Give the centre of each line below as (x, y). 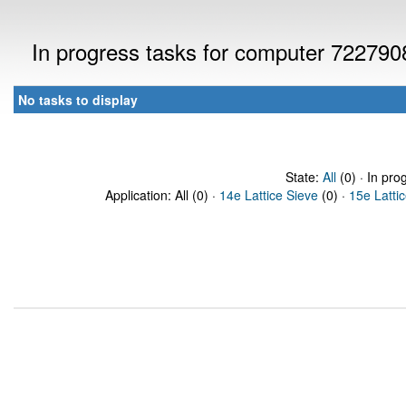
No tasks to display (78, 100)
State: (304, 177)
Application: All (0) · (162, 195)
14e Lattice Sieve (269, 195)
